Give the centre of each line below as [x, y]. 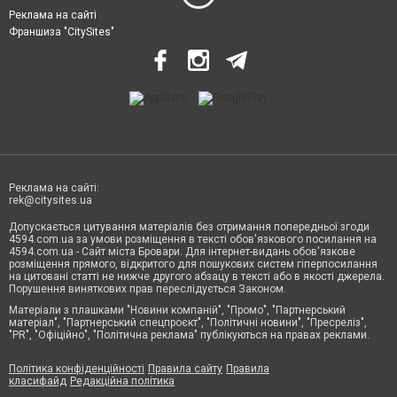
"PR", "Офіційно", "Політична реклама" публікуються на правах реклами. [189, 335]
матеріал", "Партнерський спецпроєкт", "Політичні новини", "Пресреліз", [188, 323]
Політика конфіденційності [77, 369]
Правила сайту [185, 369]
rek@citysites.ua [51, 201]
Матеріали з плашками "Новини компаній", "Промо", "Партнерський [177, 311]
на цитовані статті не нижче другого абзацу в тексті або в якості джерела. [197, 277]
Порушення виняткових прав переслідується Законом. [148, 289]
